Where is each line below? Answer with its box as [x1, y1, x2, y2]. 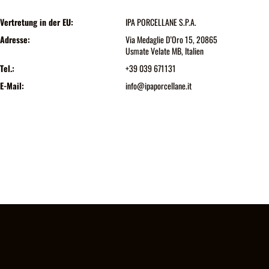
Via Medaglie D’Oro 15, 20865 [125, 32, 217, 46]
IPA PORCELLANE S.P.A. [125, 15, 196, 28]
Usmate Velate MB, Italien [125, 44, 204, 57]
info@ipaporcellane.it [125, 79, 192, 92]
